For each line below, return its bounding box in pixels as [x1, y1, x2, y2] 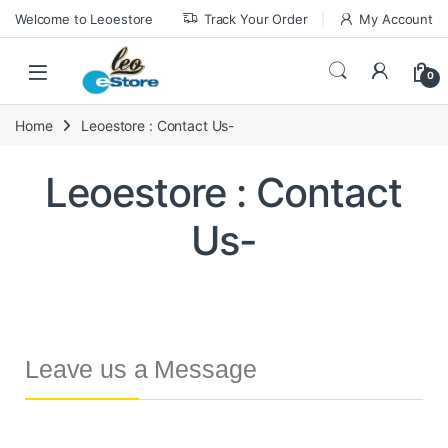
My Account [359, 10, 433, 27]
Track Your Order [203, 10, 308, 27]
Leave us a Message [25, 354, 264, 383]
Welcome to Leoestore [15, 10, 154, 27]
